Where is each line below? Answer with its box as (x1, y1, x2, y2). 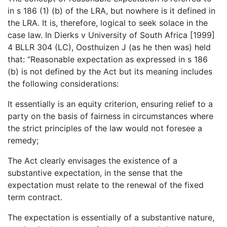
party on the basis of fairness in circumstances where (8, 110, 213, 121)
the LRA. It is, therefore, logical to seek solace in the (8, 17, 208, 28)
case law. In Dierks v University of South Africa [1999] (8, 29, 215, 40)
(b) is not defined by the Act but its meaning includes (8, 66, 212, 77)
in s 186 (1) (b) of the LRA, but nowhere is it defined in (8, 5, 215, 16)
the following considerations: (8, 78, 119, 89)
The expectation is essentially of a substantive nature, (8, 212, 214, 222)
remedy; (8, 135, 39, 145)
